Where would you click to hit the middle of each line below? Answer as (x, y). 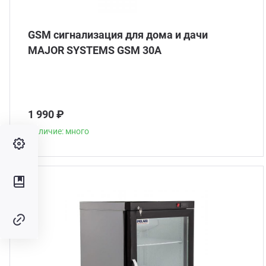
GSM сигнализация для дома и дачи (118, 35)
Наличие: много (58, 131)
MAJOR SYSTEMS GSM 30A (95, 50)
